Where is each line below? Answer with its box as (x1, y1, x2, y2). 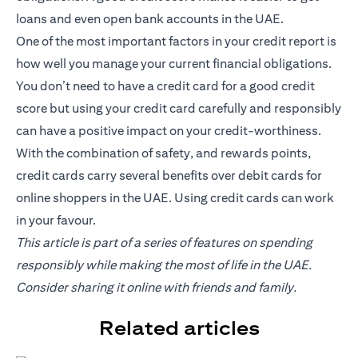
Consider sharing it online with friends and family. (16, 280, 296, 296)
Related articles (98, 316, 260, 340)
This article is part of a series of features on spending (16, 235, 312, 251)
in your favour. (16, 213, 96, 229)
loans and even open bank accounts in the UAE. (16, 11, 284, 27)
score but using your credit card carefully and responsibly (16, 101, 341, 117)
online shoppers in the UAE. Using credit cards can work (16, 190, 334, 206)
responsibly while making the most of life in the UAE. (16, 257, 312, 273)
